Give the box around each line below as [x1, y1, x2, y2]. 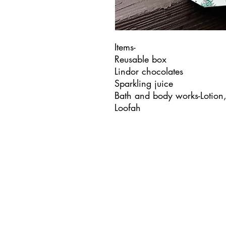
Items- [115, 41, 136, 53]
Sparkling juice [115, 77, 173, 90]
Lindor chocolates [115, 65, 183, 78]
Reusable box [115, 53, 166, 66]
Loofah [115, 101, 141, 114]
